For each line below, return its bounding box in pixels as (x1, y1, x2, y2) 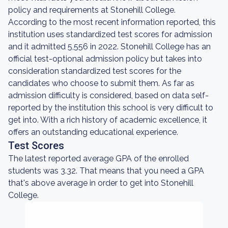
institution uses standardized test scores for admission (8, 30, 212, 39)
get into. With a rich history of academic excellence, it (8, 115, 207, 125)
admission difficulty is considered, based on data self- (8, 91, 209, 100)
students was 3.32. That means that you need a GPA (8, 166, 204, 176)
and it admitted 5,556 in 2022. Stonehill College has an (8, 42, 211, 51)
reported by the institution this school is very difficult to (8, 103, 213, 112)
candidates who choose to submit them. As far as (8, 78, 194, 88)
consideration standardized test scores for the (8, 66, 181, 76)
